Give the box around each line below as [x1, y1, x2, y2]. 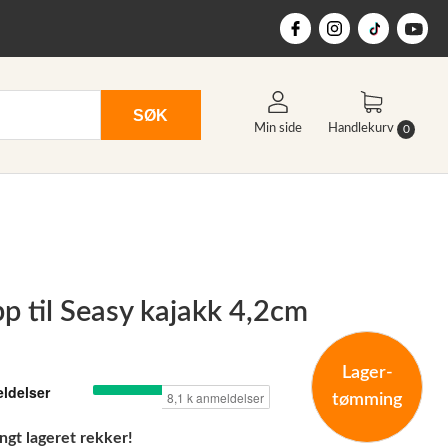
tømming [332, 391, 402, 409]
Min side [254, 122, 302, 136]
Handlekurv [328, 122, 397, 136]
